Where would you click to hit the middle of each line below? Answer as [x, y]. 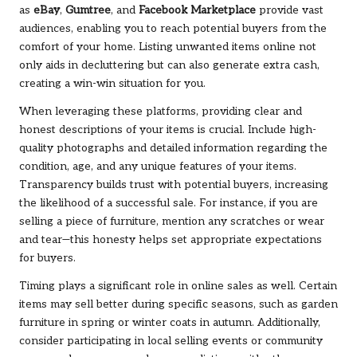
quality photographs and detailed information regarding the [173, 149]
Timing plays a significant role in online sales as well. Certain [178, 286]
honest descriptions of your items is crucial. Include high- [168, 130]
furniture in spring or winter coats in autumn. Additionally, [170, 323]
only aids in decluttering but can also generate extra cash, [169, 66]
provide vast [290, 11]
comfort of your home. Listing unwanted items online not [168, 47]
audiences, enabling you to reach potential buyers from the [173, 29]
